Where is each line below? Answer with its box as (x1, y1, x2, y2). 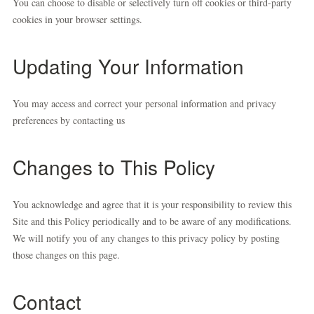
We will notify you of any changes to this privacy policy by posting (13, 231, 280, 245)
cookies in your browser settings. (13, 13, 142, 26)
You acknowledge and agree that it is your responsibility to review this (13, 198, 292, 211)
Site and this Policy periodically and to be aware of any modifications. (13, 214, 292, 228)
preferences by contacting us (13, 114, 125, 127)
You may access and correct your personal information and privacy (13, 97, 276, 110)
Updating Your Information (13, 52, 244, 80)
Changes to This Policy (13, 153, 215, 181)
